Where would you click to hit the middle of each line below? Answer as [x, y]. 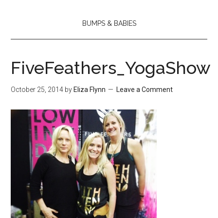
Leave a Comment [145, 90]
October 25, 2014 [37, 90]
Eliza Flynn [90, 90]
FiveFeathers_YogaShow [111, 68]
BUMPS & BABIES [109, 24]
